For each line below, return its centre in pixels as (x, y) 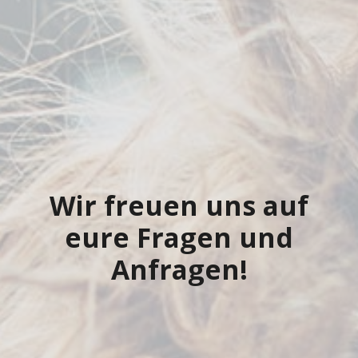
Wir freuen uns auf (179, 205)
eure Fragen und (179, 237)
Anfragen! (179, 269)
